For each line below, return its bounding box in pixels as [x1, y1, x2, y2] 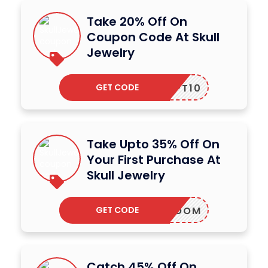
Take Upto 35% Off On [87, 135, 220, 153]
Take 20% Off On [87, 13, 187, 30]
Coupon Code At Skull [87, 28, 220, 45]
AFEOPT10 [145, 81, 202, 95]
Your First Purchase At [87, 151, 221, 168]
